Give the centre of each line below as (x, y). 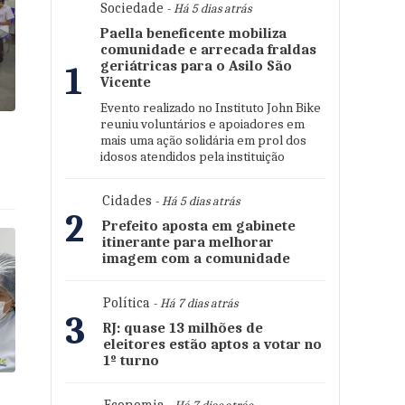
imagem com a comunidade (196, 259)
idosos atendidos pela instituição (193, 156)
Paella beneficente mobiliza (193, 33)
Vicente (126, 82)
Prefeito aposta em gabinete (199, 226)
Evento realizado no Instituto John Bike (211, 108)
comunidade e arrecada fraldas (208, 50)
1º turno (131, 361)
